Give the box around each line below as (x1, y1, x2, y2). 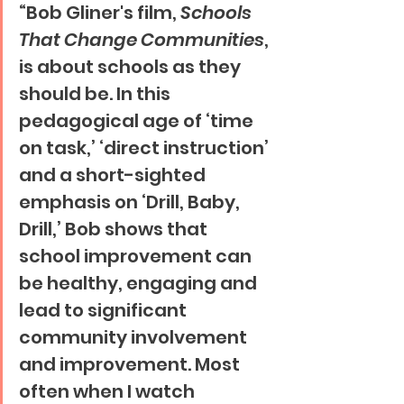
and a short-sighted (19, 162, 209, 188)
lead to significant (19, 298, 190, 323)
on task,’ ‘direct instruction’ (19, 135, 272, 161)
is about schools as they (19, 54, 244, 79)
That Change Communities (19, 27, 264, 52)
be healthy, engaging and (19, 271, 261, 296)
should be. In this (19, 81, 174, 106)
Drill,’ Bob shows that (19, 216, 211, 242)
